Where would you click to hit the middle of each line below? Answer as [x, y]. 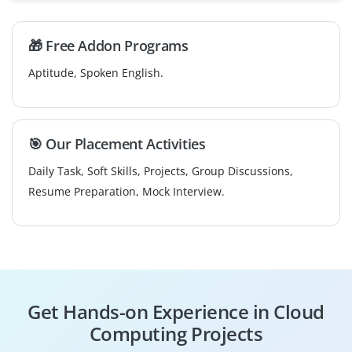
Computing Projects [176, 333]
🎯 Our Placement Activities [117, 143]
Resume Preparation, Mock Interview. [126, 191]
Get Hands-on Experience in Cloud [176, 311]
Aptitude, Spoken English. [96, 72]
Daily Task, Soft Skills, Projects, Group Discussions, [161, 170]
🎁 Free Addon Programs [108, 45]
